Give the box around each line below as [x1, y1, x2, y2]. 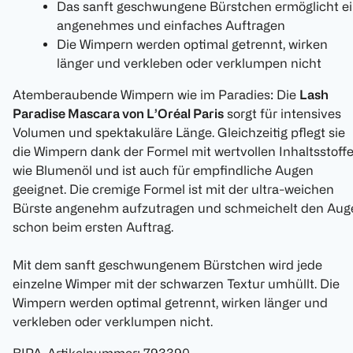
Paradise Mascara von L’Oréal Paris [13, 106, 224, 121]
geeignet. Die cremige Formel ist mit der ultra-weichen [13, 182, 334, 197]
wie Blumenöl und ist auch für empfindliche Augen [13, 163, 314, 178]
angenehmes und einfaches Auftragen [57, 18, 285, 33]
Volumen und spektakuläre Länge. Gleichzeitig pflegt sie [13, 125, 345, 140]
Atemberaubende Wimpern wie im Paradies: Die [13, 87, 299, 102]
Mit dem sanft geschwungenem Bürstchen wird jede [13, 258, 322, 273]
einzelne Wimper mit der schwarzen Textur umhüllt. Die [13, 277, 340, 292]
